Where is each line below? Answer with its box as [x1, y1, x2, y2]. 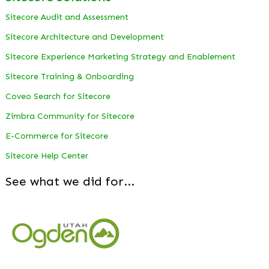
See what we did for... [5, 174, 134, 189]
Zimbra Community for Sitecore [5, 111, 134, 122]
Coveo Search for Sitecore [5, 91, 110, 102]
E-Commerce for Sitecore [5, 131, 108, 142]
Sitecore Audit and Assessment [5, 12, 128, 23]
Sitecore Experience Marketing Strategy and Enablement [5, 52, 235, 62]
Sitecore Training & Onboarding [5, 71, 134, 82]
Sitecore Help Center [5, 151, 88, 162]
